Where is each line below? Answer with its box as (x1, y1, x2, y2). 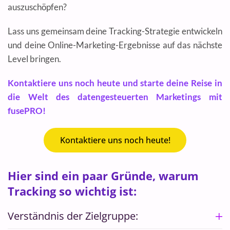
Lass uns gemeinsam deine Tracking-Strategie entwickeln (8, 26, 222, 36)
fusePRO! (8, 105, 46, 116)
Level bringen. (8, 53, 61, 64)
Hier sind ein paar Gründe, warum (8, 168, 199, 183)
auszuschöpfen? (8, 2, 67, 12)
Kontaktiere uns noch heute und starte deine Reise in (8, 78, 222, 88)
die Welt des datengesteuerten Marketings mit (8, 91, 222, 102)
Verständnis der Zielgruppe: (8, 209, 138, 223)
